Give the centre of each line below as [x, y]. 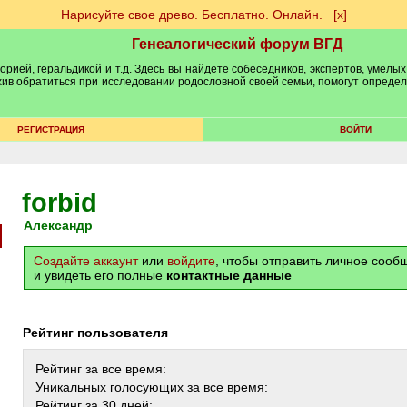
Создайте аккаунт [86, 261]
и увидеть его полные [100, 275]
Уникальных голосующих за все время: [152, 387]
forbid [60, 203]
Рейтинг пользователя [99, 333]
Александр [63, 225]
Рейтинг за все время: [101, 369]
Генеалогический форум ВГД [237, 44]
